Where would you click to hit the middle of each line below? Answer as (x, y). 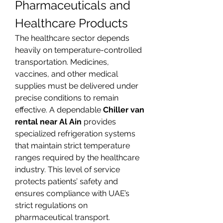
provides (99, 122)
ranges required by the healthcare (77, 158)
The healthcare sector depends (72, 38)
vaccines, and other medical (66, 74)
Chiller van (124, 110)
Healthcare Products (71, 23)
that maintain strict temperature (72, 146)
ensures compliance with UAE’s (72, 193)
